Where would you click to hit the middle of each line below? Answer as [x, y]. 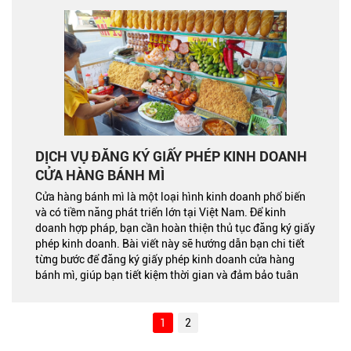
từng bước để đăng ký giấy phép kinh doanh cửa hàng [165, 259]
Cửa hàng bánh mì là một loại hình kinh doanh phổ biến [170, 196]
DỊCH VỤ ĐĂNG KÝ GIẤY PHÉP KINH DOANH [171, 156]
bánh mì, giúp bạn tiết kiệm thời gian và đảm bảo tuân [167, 275]
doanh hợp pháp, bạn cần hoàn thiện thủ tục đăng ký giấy [175, 228]
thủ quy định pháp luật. [92, 290]
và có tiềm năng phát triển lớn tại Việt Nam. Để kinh [161, 212]
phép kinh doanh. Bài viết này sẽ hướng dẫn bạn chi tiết [170, 243]
